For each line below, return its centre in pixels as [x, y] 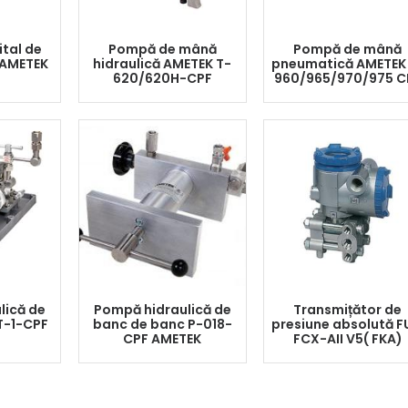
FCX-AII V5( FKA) [347, 339]
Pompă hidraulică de [162, 310]
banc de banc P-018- [162, 324]
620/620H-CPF [162, 78]
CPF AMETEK [162, 339]
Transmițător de [348, 310]
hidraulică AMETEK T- [162, 64]
